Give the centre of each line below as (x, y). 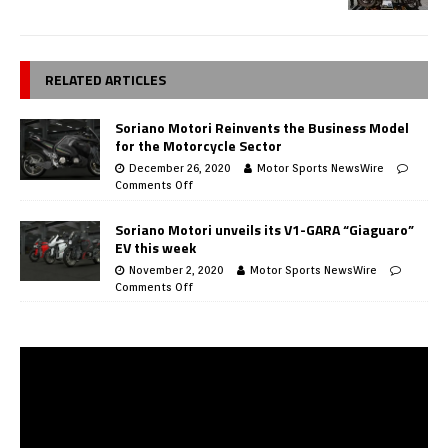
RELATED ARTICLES (105, 80)
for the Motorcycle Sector (198, 146)
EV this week (155, 247)
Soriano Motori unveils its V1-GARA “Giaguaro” (264, 229)
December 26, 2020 (180, 168)
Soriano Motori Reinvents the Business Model (262, 128)
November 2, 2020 (176, 269)
